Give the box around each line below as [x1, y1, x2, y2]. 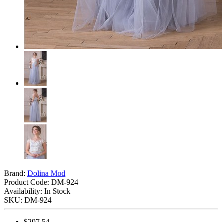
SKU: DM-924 [4, 195, 52, 204]
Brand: [4, 168, 27, 177]
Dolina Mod [27, 168, 65, 177]
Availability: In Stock [4, 186, 70, 195]
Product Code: [4, 177, 51, 186]
